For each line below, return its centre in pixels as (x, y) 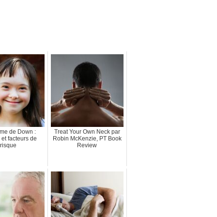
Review (87, 145)
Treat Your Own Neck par (87, 132)
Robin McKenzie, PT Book (87, 138)
